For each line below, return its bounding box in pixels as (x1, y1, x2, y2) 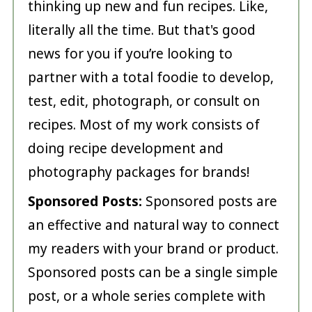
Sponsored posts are (141, 192, 277, 211)
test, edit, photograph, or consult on (27, 92, 260, 111)
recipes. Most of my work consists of (27, 116, 260, 134)
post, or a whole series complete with (27, 287, 265, 306)
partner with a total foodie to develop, (27, 68, 274, 87)
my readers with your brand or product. (27, 240, 279, 258)
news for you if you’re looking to (27, 45, 233, 63)
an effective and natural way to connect (27, 216, 279, 235)
